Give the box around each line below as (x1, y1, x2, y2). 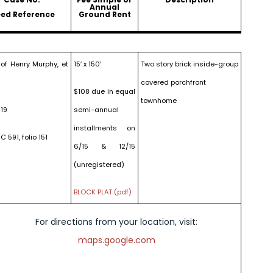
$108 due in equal (74, 87, 135, 96)
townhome (141, 96, 177, 105)
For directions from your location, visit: (35, 216, 197, 228)
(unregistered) (74, 160, 124, 169)
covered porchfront (141, 77, 206, 87)
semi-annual (74, 105, 119, 115)
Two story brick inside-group (141, 59, 238, 69)
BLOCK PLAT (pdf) (74, 187, 132, 197)
